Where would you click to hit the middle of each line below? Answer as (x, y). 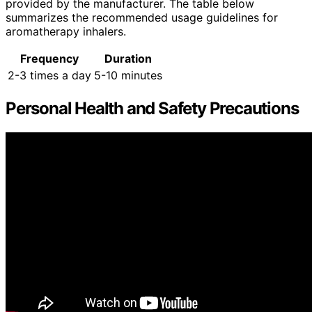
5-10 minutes (128, 75)
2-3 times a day (49, 75)
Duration (128, 58)
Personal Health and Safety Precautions (152, 108)
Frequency (49, 58)
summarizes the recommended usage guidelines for (142, 17)
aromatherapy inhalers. (66, 31)
